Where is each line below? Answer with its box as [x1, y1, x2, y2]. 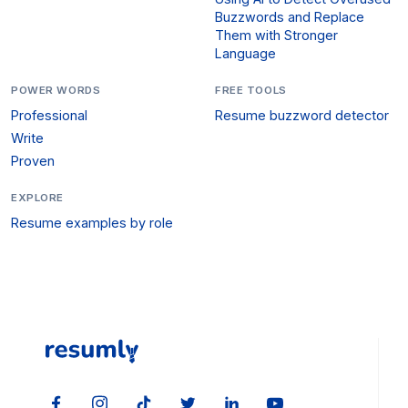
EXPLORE [11, 191, 65, 205]
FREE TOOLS [215, 83, 287, 97]
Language [215, 45, 276, 61]
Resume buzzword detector [215, 107, 389, 124]
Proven [11, 152, 55, 168]
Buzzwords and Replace [215, 8, 364, 25]
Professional [11, 107, 87, 124]
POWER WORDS [11, 83, 101, 97]
